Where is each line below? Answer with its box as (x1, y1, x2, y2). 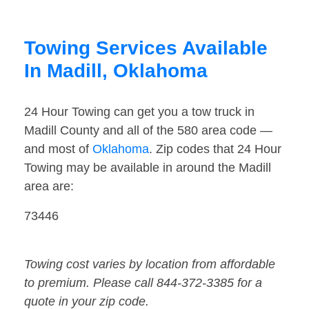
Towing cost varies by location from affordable (24, 257, 275, 272)
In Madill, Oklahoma (24, 60, 208, 82)
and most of (24, 142, 92, 157)
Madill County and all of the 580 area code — (24, 123, 272, 138)
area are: (24, 179, 74, 194)
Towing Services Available (24, 37, 268, 59)
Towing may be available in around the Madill (24, 161, 271, 175)
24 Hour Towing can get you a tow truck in (24, 105, 255, 119)
